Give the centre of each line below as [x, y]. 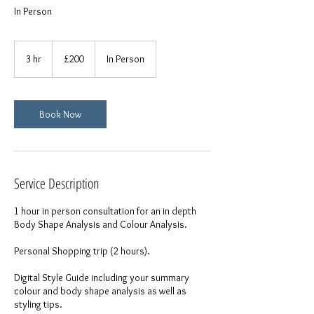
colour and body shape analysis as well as [100, 291]
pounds [65, 61]
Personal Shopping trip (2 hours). [82, 251]
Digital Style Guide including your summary [102, 278]
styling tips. [38, 304]
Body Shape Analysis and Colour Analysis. [101, 224]
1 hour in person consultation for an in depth [105, 211]
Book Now [60, 114]
